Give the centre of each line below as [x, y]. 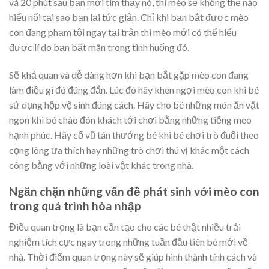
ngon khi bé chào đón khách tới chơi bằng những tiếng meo [130, 119]
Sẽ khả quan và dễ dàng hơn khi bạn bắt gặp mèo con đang [129, 74]
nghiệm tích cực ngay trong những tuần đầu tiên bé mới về [128, 242]
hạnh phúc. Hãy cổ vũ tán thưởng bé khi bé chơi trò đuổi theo [134, 134]
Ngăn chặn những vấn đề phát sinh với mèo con [134, 192]
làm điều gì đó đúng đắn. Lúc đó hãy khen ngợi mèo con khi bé [134, 89]
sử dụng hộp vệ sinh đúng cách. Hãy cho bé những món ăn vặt [134, 104]
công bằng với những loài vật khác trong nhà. [101, 165]
